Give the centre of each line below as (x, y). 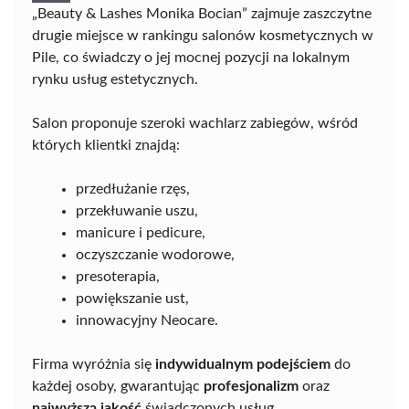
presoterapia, (118, 277)
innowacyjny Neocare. (147, 321)
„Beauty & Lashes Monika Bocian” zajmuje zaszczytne (202, 14)
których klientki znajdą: (106, 146)
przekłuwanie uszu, (137, 211)
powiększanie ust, (132, 299)
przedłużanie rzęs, (133, 189)
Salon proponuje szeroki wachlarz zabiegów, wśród (195, 124)
